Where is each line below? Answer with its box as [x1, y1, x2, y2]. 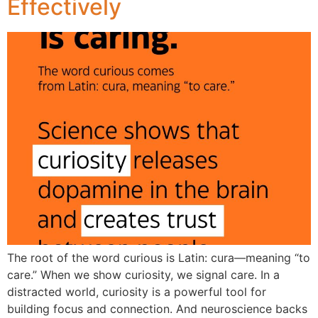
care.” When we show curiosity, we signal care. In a [7, 267, 280, 282]
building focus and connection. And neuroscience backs [7, 301, 307, 316]
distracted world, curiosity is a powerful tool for [7, 284, 266, 299]
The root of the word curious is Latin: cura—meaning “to [7, 250, 310, 265]
